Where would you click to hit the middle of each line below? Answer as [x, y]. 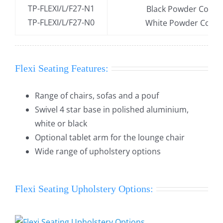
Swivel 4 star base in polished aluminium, [111, 110]
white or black [61, 124]
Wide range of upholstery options [98, 152]
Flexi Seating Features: [61, 68]
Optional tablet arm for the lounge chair [110, 138]
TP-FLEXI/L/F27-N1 [61, 9]
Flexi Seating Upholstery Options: [84, 189]
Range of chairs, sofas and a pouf [97, 96]
